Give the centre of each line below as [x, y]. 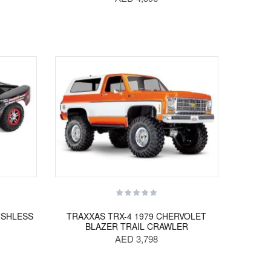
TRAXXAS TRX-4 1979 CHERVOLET [137, 216]
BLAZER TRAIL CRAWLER [136, 226]
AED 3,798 [137, 239]
